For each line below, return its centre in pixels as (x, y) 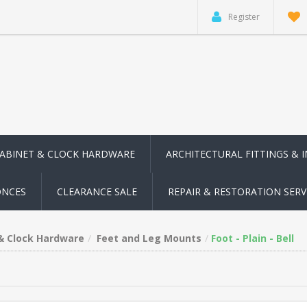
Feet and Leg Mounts (149, 238)
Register (244, 17)
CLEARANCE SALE (97, 192)
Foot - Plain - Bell (253, 238)
